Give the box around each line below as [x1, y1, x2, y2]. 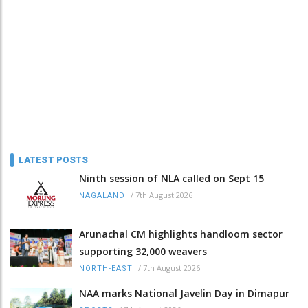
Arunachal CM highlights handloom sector [79, 228, 283, 241]
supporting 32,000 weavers [79, 245, 207, 258]
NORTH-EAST [79, 264, 133, 274]
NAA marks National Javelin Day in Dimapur [79, 287, 289, 300]
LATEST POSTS [19, 154, 89, 165]
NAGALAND [79, 190, 125, 200]
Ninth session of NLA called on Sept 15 [79, 171, 264, 185]
